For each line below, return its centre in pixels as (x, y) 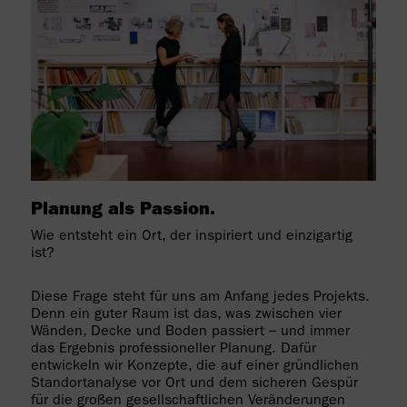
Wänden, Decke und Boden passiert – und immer (190, 333)
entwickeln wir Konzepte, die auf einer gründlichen (194, 367)
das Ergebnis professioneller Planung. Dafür (173, 350)
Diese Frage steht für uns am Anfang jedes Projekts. (200, 298)
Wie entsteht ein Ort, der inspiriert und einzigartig (191, 238)
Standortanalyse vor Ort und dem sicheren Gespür (194, 385)
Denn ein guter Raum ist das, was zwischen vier (186, 316)
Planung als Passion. (123, 211)
